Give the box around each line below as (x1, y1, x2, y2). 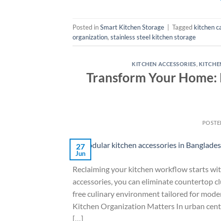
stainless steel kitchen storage (110, 33, 196, 41)
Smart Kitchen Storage (100, 23, 164, 31)
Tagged (172, 23, 194, 31)
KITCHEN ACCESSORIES (132, 61, 196, 68)
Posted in (73, 23, 100, 31)
